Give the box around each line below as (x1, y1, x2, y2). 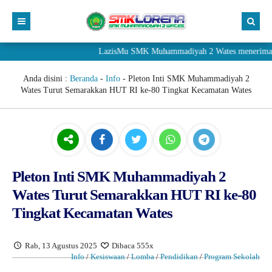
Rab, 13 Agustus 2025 (23, 241, 100, 250)
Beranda (69, 74, 98, 83)
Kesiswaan (90, 252, 125, 261)
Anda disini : (22, 74, 70, 83)
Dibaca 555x (110, 241, 154, 250)
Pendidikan (160, 252, 198, 261)
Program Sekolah (204, 252, 260, 261)
